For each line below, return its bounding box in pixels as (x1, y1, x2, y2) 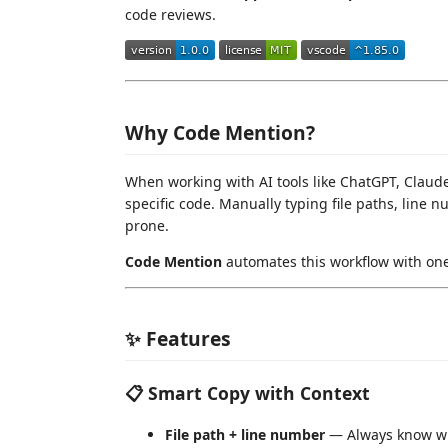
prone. (125, 215, 169, 235)
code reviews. (125, 5, 216, 24)
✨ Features (125, 325, 231, 352)
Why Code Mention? (125, 118, 315, 146)
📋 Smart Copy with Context (125, 380, 370, 405)
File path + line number (165, 425, 325, 444)
